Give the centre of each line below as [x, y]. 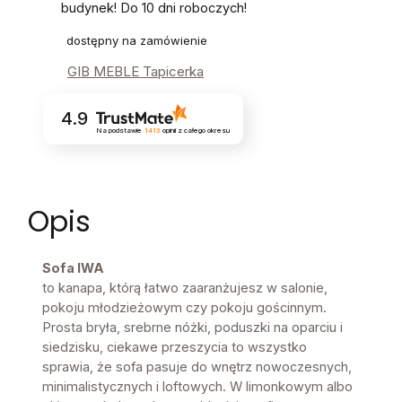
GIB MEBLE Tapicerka [135, 72]
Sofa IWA [73, 268]
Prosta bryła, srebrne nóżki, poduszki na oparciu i [192, 328]
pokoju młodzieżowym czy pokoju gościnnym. [184, 308]
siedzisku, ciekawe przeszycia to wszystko [175, 347]
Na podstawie [118, 131]
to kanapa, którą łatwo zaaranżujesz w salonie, [185, 288]
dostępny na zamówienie [136, 41]
